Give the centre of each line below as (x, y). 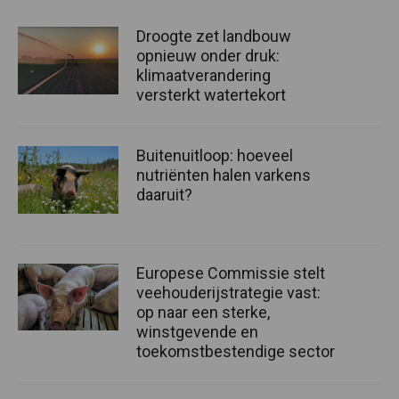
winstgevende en (197, 331)
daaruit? (164, 195)
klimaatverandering (204, 76)
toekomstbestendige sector (236, 351)
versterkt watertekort (211, 95)
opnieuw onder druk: (208, 56)
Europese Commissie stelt (231, 273)
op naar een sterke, (203, 312)
